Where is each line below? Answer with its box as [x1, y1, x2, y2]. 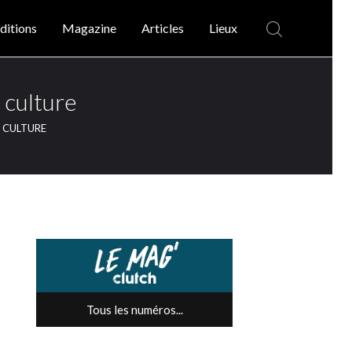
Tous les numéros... [86, 302, 183, 317]
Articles [141, 20, 185, 36]
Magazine [62, 20, 117, 36]
